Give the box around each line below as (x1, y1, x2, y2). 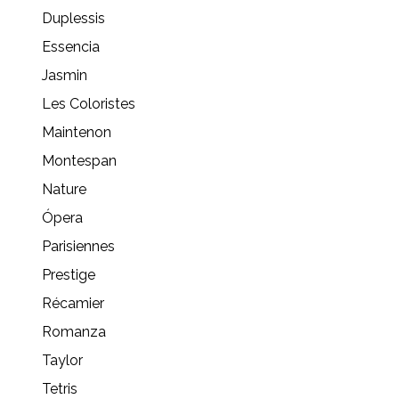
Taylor (42, 351, 83, 369)
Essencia (42, 37, 100, 55)
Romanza (42, 322, 106, 340)
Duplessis (42, 9, 105, 27)
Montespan (42, 151, 117, 169)
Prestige (42, 265, 95, 283)
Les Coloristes (42, 94, 135, 112)
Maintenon (42, 123, 111, 141)
